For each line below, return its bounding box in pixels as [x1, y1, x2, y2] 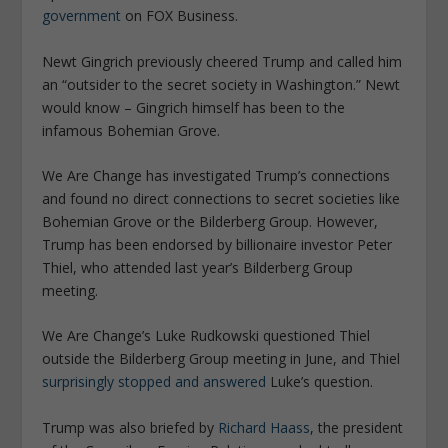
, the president [310, 417, 404, 437]
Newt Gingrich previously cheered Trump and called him [42, 51, 403, 71]
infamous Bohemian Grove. [42, 120, 221, 140]
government [42, 6, 122, 26]
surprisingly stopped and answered [42, 372, 267, 392]
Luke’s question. [266, 372, 374, 392]
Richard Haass [218, 417, 311, 437]
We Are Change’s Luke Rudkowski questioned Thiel [42, 326, 371, 346]
